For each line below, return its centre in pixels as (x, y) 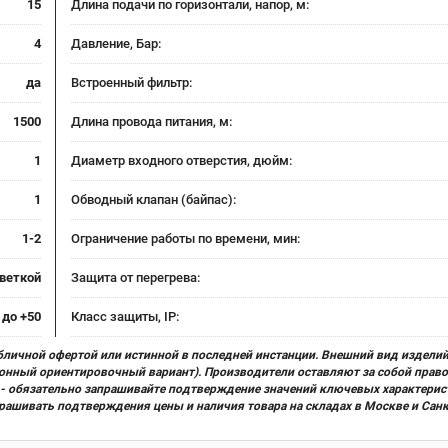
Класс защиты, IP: (125, 316)
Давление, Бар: (116, 43)
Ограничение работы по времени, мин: (185, 238)
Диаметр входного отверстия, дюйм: (181, 160)
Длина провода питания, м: (151, 121)
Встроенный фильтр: (131, 82)
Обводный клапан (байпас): (153, 199)
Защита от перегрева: (135, 277)
